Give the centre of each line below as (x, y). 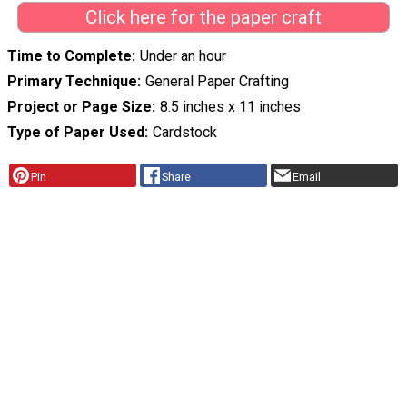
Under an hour (183, 56)
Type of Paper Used (76, 133)
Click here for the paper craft (203, 17)
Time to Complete (69, 56)
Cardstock (184, 133)
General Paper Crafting (217, 82)
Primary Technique (72, 82)
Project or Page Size (79, 107)
